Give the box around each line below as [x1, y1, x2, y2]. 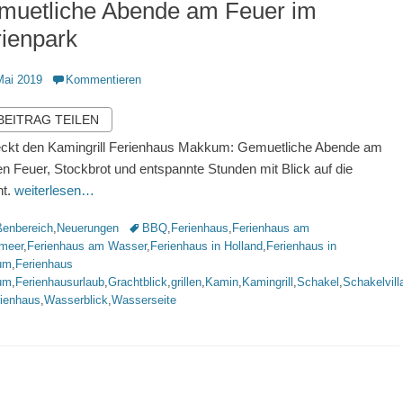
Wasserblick [44, 293, 108, 307]
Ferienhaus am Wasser [27, 239, 147, 253]
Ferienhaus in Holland [150, 239, 263, 253]
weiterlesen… [14, 183, 94, 198]
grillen [171, 275, 201, 289]
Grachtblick [108, 275, 167, 289]
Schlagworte [127, 220, 191, 234]
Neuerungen [57, 221, 119, 235]
